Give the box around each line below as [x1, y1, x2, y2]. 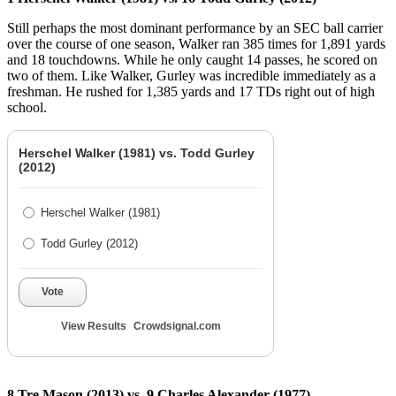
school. [7, 99, 47, 115]
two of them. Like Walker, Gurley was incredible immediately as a [7, 67, 376, 83]
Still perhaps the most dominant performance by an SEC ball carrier [7, 19, 383, 35]
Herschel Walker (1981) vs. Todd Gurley [19, 145, 255, 160]
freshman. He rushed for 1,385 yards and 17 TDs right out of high [7, 83, 375, 99]
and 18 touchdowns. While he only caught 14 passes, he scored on [7, 51, 377, 67]
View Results [60, 319, 126, 332]
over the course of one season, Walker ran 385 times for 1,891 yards [7, 35, 385, 51]
